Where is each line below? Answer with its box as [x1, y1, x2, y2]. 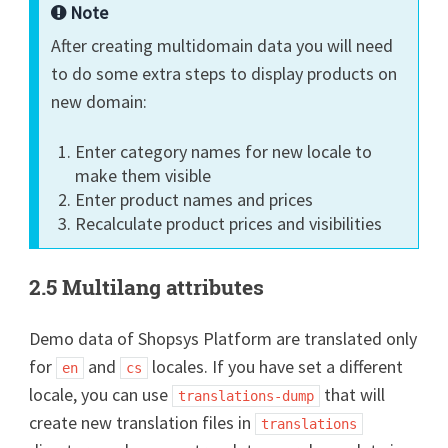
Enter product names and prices [75, 187, 314, 211]
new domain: [51, 89, 148, 113]
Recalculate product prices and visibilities [75, 211, 383, 235]
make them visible [75, 163, 212, 187]
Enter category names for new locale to [75, 139, 373, 163]
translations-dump [178, 387, 315, 404]
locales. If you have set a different [148, 354, 404, 378]
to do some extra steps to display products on [51, 61, 398, 85]
